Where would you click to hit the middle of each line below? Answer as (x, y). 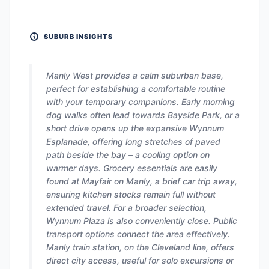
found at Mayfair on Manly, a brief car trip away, (142, 181)
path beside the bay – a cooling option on (128, 155)
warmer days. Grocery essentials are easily (132, 168)
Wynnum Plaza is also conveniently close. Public (142, 221)
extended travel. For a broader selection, (126, 207)
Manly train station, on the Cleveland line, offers (140, 247)
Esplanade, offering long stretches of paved (133, 141)
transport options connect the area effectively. (138, 234)
